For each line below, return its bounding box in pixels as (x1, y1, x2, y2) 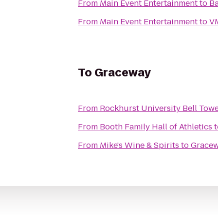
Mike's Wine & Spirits (100, 140, 179, 151)
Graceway (94, 65, 151, 80)
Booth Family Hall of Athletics (100, 121, 212, 132)
